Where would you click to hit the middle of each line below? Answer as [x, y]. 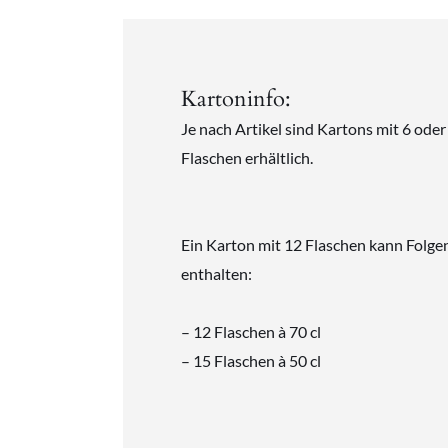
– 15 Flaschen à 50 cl [250, 360]
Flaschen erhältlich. [246, 157]
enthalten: [216, 273]
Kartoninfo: [235, 98]
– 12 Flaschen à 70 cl [250, 331]
